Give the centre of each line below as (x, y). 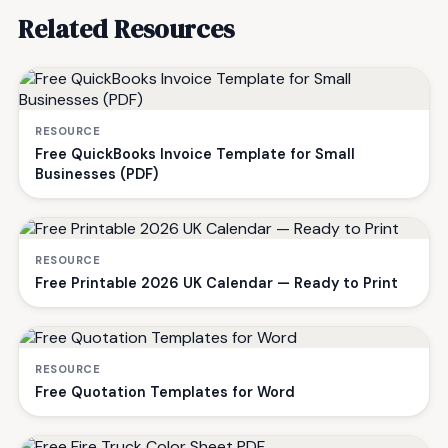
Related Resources (126, 29)
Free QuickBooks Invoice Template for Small (195, 154)
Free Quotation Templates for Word (165, 392)
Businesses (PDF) (96, 174)
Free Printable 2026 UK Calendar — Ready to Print (216, 283)
